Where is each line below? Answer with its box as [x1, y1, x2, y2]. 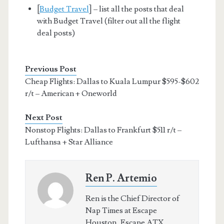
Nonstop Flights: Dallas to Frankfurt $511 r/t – [24, 124, 181, 135]
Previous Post [24, 63, 76, 74]
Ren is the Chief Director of [85, 193, 179, 203]
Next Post [24, 112, 62, 122]
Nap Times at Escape [85, 205, 157, 215]
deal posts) [36, 27, 75, 38]
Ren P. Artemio [85, 171, 157, 185]
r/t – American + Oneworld [24, 88, 117, 98]
